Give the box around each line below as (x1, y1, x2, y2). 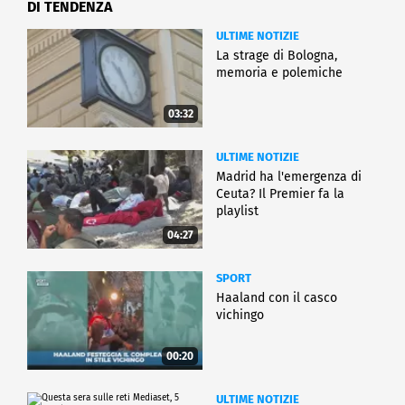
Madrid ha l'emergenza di (216, 168, 362, 184)
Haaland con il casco (216, 290, 337, 306)
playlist (216, 202, 259, 219)
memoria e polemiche (216, 64, 343, 80)
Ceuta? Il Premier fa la (216, 185, 344, 202)
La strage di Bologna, (216, 47, 337, 63)
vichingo (216, 307, 264, 324)
